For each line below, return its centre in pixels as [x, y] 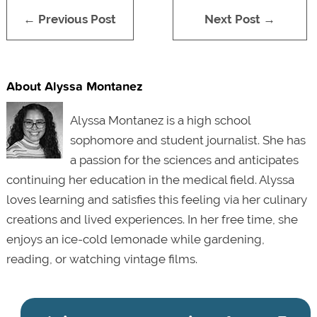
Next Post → [240, 19]
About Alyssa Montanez [74, 85]
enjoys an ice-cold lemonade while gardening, [135, 239]
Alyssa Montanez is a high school [160, 120]
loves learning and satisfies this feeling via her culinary [156, 199]
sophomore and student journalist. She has [188, 140]
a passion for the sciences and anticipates [184, 160]
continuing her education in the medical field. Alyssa [150, 179]
